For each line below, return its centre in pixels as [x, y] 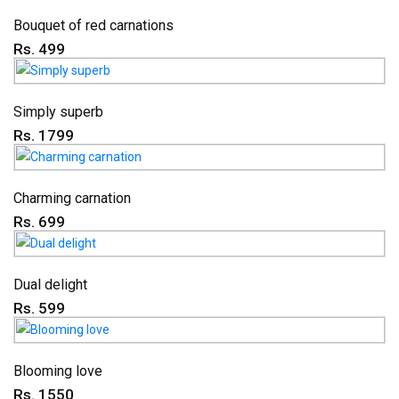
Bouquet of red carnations [94, 25]
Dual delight [50, 285]
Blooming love [58, 371]
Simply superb [58, 112]
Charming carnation [72, 198]
